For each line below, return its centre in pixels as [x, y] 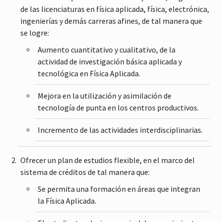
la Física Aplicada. [67, 200]
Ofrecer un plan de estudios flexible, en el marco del [108, 160]
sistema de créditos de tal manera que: [85, 172]
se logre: [35, 32]
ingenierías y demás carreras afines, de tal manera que [111, 21]
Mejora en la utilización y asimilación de [105, 95]
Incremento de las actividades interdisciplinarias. [120, 130]
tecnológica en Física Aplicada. [89, 73]
